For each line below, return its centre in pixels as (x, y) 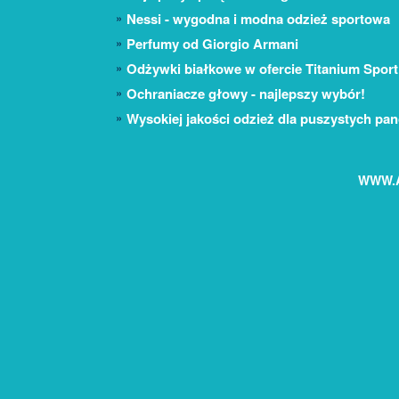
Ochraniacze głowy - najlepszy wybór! (246, 94)
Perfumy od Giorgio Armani (212, 44)
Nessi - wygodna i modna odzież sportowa (258, 19)
